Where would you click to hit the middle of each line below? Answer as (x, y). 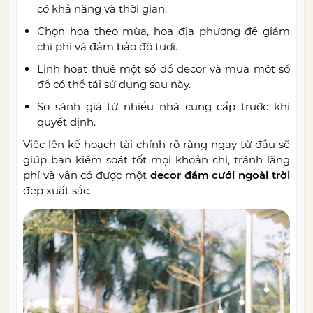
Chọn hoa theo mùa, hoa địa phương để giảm (163, 31)
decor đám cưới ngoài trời (218, 175)
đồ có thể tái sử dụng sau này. (114, 85)
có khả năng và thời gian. (102, 9)
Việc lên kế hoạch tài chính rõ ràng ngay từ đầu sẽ (156, 145)
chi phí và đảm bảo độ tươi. (107, 47)
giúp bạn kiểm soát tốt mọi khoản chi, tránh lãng (156, 160)
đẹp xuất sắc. (57, 191)
